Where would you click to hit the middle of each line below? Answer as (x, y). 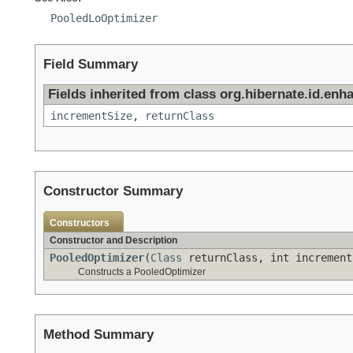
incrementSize (91, 116)
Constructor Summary (113, 191)
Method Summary (98, 335)
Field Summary (91, 65)
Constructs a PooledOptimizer (142, 272)
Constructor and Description (113, 241)
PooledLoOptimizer (104, 19)
